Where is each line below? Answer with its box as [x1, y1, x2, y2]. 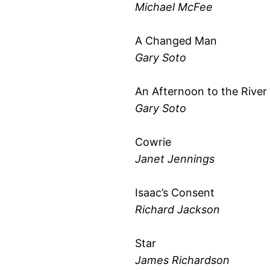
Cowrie [135, 135, 171, 148]
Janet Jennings [135, 152, 215, 165]
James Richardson [135, 253, 230, 266]
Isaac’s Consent [135, 186, 215, 199]
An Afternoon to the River [135, 84, 267, 98]
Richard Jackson [135, 202, 220, 216]
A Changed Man [135, 34, 217, 47]
